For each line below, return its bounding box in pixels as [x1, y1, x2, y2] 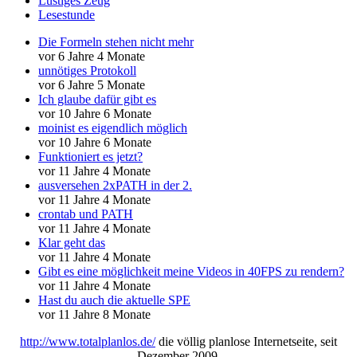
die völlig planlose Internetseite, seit [155, 334, 337, 348]
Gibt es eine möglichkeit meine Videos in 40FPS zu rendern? [38, 264, 344, 278]
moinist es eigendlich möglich [38, 120, 187, 135]
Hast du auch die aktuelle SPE [38, 292, 190, 307]
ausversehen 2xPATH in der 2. [38, 178, 192, 192]
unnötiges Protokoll [38, 63, 136, 77]
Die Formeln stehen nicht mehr [38, 34, 194, 49]
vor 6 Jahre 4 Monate [38, 49, 145, 63]
